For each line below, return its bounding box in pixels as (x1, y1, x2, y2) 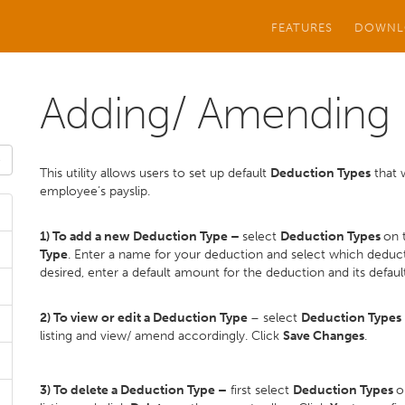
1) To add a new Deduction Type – (40, 229, 242, 244)
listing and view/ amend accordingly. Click (40, 328, 283, 344)
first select (227, 382, 293, 398)
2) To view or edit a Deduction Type (40, 310, 250, 325)
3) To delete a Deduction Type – (40, 382, 227, 398)
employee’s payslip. (40, 184, 154, 199)
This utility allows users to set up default (40, 165, 270, 181)
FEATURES (271, 20, 333, 34)
